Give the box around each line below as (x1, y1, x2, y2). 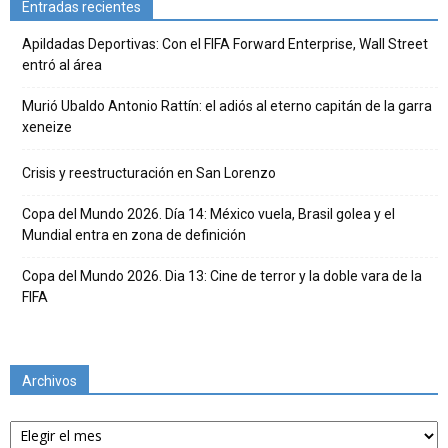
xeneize (22, 118, 72, 135)
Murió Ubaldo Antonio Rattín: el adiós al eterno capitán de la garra (22, 97, 432, 114)
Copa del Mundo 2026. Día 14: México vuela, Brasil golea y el (22, 205, 395, 222)
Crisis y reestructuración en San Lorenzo (22, 164, 276, 181)
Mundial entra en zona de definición (22, 226, 246, 243)
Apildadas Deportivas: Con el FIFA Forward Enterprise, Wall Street (22, 35, 428, 52)
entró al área (22, 56, 102, 73)
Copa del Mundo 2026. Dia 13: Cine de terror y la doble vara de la (22, 267, 422, 284)
